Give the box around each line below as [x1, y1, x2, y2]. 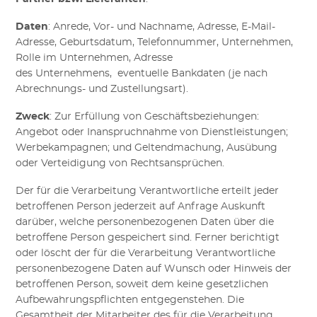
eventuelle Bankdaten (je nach [117, 68, 268, 79]
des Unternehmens [16, 68, 110, 79]
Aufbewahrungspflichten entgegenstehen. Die [16, 294, 245, 305]
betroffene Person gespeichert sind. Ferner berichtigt [16, 232, 280, 243]
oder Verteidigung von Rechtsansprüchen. [16, 158, 225, 168]
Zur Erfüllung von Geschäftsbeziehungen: [54, 111, 260, 122]
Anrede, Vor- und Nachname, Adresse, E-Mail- [53, 21, 276, 32]
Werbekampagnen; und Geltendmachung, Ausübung [16, 142, 278, 153]
